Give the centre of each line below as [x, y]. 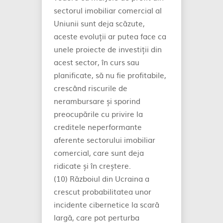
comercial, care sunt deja [99, 153]
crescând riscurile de [91, 88]
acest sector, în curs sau [97, 62]
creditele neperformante [98, 127]
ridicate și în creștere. [92, 166]
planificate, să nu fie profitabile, [110, 75]
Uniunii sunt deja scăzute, [99, 23]
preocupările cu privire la [98, 114]
